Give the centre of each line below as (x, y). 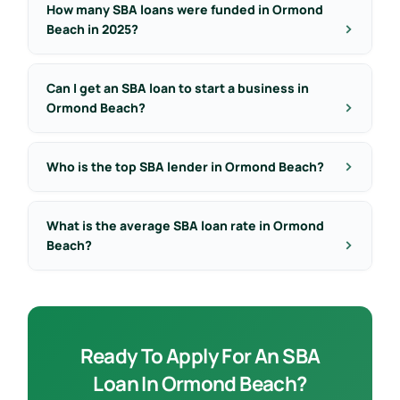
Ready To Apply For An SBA (200, 355)
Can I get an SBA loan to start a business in (177, 87)
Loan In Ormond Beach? (200, 383)
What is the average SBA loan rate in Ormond (185, 225)
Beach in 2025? (92, 29)
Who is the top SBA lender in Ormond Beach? (185, 166)
